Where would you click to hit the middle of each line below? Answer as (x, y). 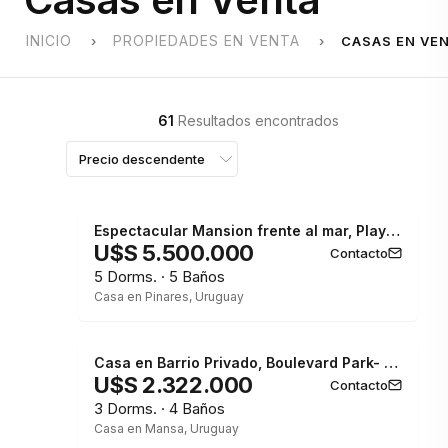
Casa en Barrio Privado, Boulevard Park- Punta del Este (391, 362)
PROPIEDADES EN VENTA (206, 40)
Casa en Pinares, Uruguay (169, 296)
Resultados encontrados (256, 120)
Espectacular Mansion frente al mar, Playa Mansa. (393, 230)
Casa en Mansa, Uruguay (166, 428)
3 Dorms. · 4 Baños (159, 408)
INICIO (49, 40)
